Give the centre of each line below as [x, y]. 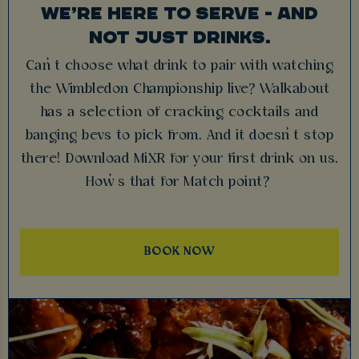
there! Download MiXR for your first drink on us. [179, 159]
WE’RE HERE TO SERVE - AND [179, 12]
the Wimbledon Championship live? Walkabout [179, 89]
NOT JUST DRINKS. [179, 36]
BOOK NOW [179, 252]
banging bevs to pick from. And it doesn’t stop [179, 135]
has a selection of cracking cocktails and [179, 112]
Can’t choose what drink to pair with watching [179, 66]
